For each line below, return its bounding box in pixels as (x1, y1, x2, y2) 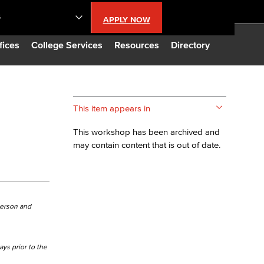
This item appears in (73, 103, 150, 113)
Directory (171, 39, 210, 50)
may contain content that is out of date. (73, 140, 220, 150)
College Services (31, 39, 103, 50)
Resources (114, 39, 159, 50)
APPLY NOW (103, 15, 150, 24)
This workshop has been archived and (73, 127, 220, 137)
